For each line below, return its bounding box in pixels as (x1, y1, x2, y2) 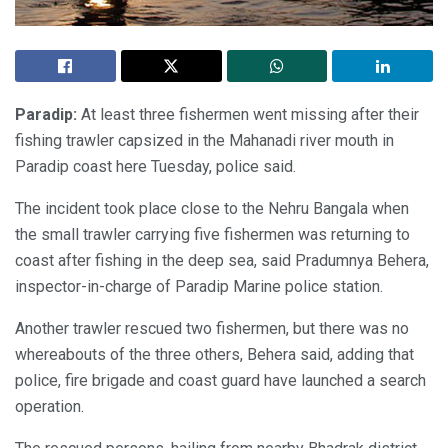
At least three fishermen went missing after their (77, 104, 419, 124)
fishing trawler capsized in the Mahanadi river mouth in (15, 130, 394, 150)
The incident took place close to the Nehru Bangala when (15, 198, 409, 218)
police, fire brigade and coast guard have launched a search (15, 370, 426, 390)
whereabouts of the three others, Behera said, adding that (15, 344, 414, 364)
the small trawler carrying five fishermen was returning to (15, 224, 410, 244)
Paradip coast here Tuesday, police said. (15, 156, 296, 176)
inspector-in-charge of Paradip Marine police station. (15, 276, 383, 296)
